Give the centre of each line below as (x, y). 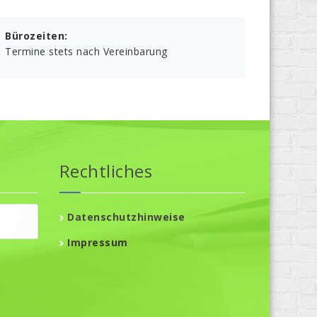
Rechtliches (105, 171)
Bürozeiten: (36, 36)
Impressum (98, 243)
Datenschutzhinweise (126, 217)
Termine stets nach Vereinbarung (86, 52)
